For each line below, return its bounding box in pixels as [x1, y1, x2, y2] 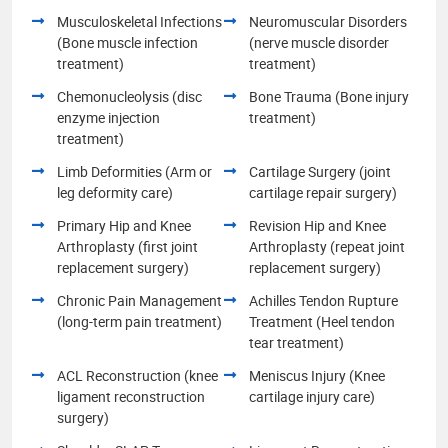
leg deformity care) [57, 182, 173, 202]
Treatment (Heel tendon [249, 311, 395, 331]
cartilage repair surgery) [249, 182, 397, 202]
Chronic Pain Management [57, 290, 222, 310]
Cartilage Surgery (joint [249, 161, 391, 181]
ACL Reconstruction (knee [57, 365, 218, 385]
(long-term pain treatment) [57, 311, 222, 331]
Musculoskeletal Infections [57, 11, 222, 31]
